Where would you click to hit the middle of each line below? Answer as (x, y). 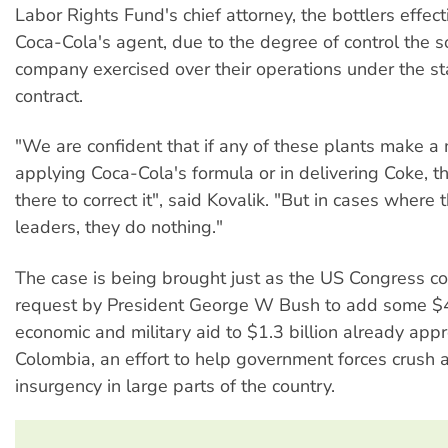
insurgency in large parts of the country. (175, 385)
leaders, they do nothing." (119, 227)
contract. (49, 95)
